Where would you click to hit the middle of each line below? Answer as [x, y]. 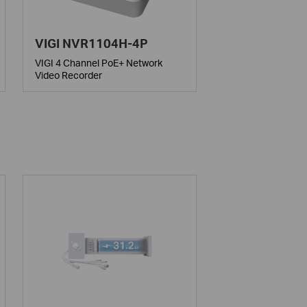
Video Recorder [69, 75]
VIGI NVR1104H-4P [92, 44]
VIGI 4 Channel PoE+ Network [99, 63]
